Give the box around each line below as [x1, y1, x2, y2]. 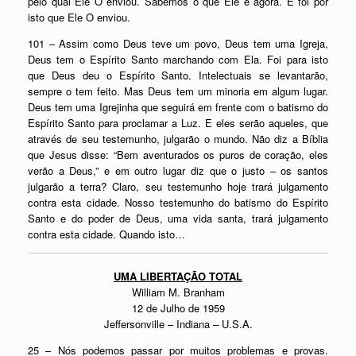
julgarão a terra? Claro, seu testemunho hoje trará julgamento [28, 178, 328, 194]
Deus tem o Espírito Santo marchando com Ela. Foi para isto [28, 51, 328, 67]
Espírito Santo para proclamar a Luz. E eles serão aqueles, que [28, 114, 328, 130]
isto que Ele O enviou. [28, 9, 130, 25]
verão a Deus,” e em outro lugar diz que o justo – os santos [28, 162, 328, 178]
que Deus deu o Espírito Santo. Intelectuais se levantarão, [28, 67, 328, 83]
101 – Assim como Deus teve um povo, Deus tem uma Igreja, [28, 35, 328, 51]
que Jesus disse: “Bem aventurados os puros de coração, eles [28, 146, 328, 162]
